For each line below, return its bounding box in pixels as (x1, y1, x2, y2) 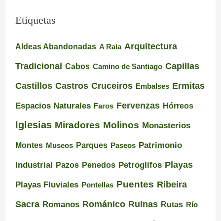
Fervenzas (116, 100, 160, 110)
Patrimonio (138, 140, 182, 150)
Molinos (103, 119, 139, 130)
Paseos (110, 141, 136, 149)
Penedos (81, 160, 115, 169)
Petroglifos (118, 160, 162, 169)
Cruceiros (91, 80, 133, 91)
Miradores (54, 119, 100, 130)
